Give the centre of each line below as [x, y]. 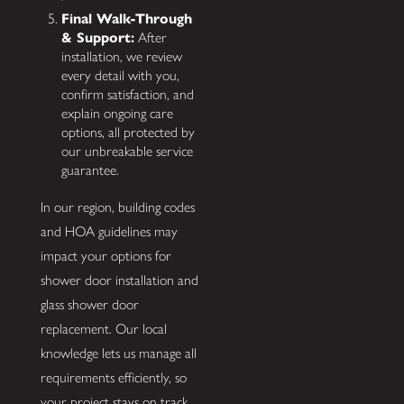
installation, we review [122, 56]
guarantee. [91, 170]
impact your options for [106, 256]
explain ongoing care [118, 113]
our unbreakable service [128, 151]
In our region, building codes [117, 207]
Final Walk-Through [127, 18]
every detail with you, [121, 75]
